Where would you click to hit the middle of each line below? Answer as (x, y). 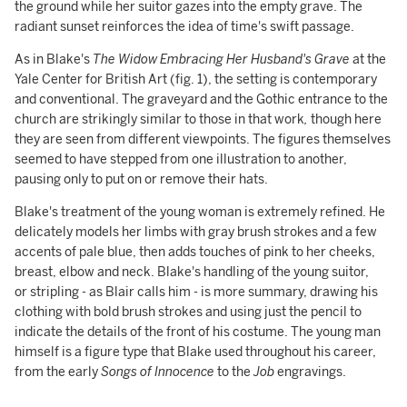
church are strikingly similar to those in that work (159, 119)
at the (368, 60)
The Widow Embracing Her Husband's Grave (221, 60)
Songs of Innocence (158, 372)
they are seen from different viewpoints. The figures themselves (203, 139)
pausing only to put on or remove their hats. (143, 179)
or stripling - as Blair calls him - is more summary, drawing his (196, 292)
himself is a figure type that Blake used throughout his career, (195, 352)
